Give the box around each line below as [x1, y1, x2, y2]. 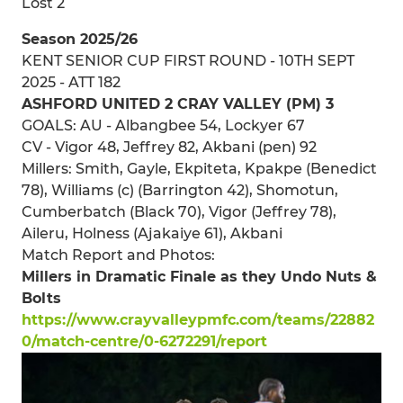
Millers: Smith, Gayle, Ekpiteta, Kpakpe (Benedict [22, 160, 377, 177]
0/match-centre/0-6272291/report [22, 333, 267, 350]
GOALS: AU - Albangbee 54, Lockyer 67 [22, 117, 305, 134]
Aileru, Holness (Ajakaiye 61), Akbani [22, 225, 282, 242]
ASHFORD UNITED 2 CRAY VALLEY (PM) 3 [22, 95, 334, 112]
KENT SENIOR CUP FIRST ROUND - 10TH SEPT [22, 52, 354, 69]
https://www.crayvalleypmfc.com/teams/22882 [22, 311, 374, 328]
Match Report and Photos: [22, 246, 215, 264]
